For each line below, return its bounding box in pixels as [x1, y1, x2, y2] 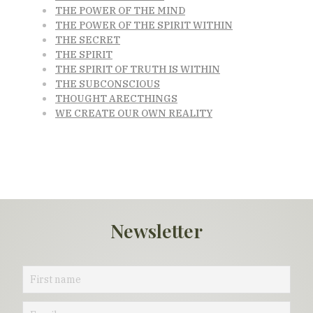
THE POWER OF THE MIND [55, 3, 185, 17]
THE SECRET [55, 33, 120, 46]
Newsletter [110, 218, 203, 244]
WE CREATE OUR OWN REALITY [55, 106, 212, 119]
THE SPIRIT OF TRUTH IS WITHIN [55, 62, 220, 75]
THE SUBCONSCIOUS [55, 77, 160, 90]
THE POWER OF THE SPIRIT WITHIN [55, 18, 233, 31]
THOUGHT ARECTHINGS [55, 92, 177, 105]
